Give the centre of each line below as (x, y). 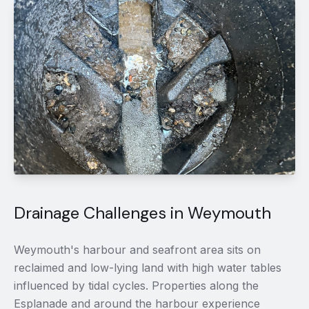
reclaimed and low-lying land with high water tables (148, 268)
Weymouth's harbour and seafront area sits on (137, 250)
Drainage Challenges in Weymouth (142, 213)
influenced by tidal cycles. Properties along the (136, 286)
